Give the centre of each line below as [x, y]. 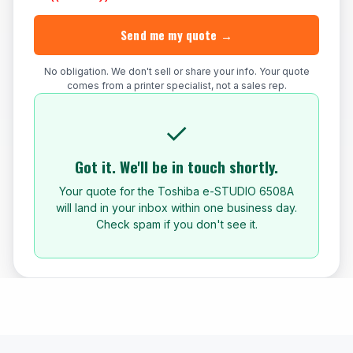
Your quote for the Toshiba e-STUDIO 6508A [176, 191]
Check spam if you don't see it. [176, 225]
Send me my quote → [176, 35]
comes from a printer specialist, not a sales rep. [176, 86]
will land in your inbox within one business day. [176, 208]
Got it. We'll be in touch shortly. [176, 167]
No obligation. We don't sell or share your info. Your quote [176, 72]
